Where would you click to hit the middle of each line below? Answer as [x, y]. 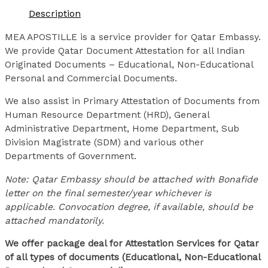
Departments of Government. [71, 156]
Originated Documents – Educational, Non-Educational [129, 64]
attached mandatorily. [54, 220]
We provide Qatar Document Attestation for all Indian [125, 51]
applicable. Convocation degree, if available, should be [129, 207]
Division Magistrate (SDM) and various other [104, 143]
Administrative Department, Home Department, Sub [122, 129]
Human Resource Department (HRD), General [107, 115]
